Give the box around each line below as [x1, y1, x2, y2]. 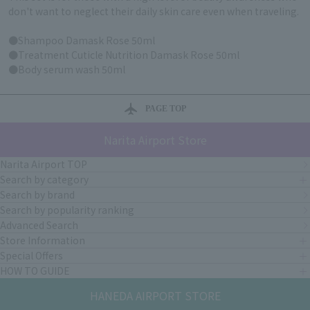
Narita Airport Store [103, 131, 207, 149]
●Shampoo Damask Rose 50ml [8, 33, 155, 48]
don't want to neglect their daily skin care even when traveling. [8, 4, 299, 19]
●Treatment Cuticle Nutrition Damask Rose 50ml [8, 48, 239, 62]
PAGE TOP [145, 104, 186, 114]
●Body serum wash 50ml [8, 62, 125, 77]
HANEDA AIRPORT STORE [89, 287, 221, 304]
